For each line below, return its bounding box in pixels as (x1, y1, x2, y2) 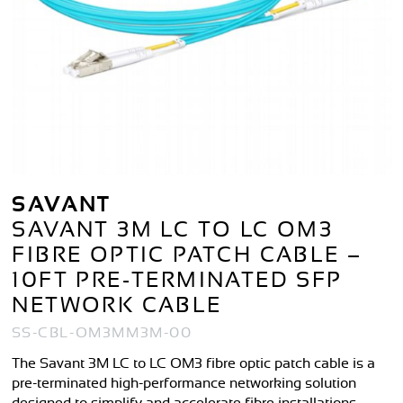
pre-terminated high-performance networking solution (12, 376, 357, 391)
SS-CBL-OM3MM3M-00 (12, 326, 193, 341)
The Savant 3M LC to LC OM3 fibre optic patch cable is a (12, 356, 376, 372)
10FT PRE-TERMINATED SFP (12, 270, 343, 292)
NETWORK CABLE (12, 295, 222, 318)
